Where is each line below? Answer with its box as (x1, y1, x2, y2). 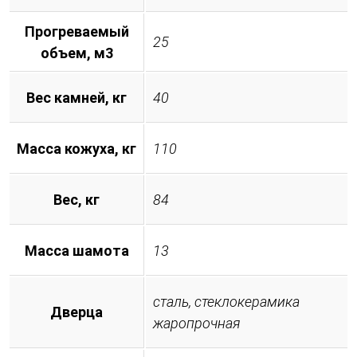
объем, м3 (40, 44, 113, 61)
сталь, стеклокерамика (153, 292, 300, 310)
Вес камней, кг (26, 88, 127, 106)
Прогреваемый (24, 22, 129, 40)
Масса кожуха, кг (17, 139, 136, 157)
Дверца (50, 303, 103, 320)
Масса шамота (24, 241, 129, 259)
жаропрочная (153, 314, 241, 331)
